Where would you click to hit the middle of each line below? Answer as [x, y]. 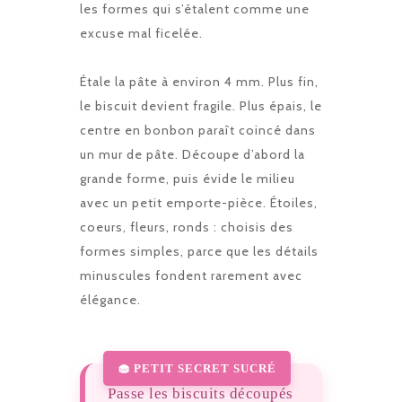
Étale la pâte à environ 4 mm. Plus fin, [199, 82]
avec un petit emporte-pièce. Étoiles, [199, 203]
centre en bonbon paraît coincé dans [198, 131]
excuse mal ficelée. [141, 34]
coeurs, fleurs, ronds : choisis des [187, 227]
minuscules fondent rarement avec [191, 276]
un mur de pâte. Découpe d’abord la [192, 155]
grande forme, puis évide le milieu [188, 179]
